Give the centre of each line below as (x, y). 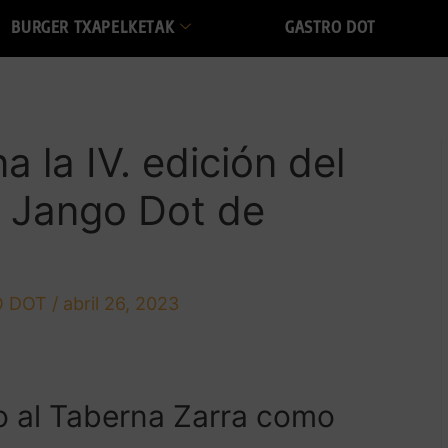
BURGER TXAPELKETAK (93, 27)
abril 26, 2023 (120, 303)
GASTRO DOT (330, 27)
